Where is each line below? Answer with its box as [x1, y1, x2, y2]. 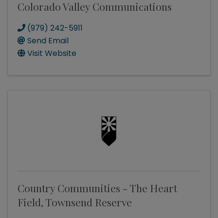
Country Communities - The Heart [18, 181, 177, 195]
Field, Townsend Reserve [18, 195, 132, 209]
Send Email [27, 35, 69, 47]
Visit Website [27, 48, 76, 59]
